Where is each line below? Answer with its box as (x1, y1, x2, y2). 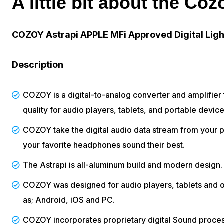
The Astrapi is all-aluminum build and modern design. (23, 159, 222, 170)
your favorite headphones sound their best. (23, 139, 185, 150)
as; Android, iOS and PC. (23, 194, 115, 205)
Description (12, 59, 63, 70)
